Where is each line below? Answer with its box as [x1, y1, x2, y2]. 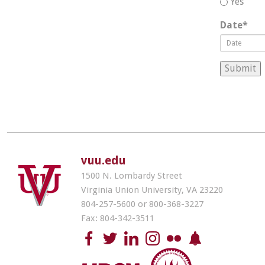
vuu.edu [81, 153, 126, 167]
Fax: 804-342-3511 [81, 213, 154, 224]
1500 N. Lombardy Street [81, 170, 182, 181]
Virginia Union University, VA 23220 [81, 185, 223, 195]
